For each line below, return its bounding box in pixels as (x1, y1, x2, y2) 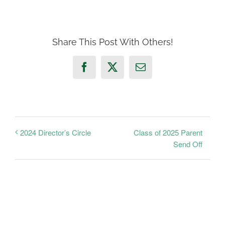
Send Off (173, 138, 202, 149)
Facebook (83, 66, 123, 77)
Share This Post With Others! (52, 36, 173, 47)
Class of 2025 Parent (134, 127, 202, 138)
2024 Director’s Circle (20, 127, 91, 138)
